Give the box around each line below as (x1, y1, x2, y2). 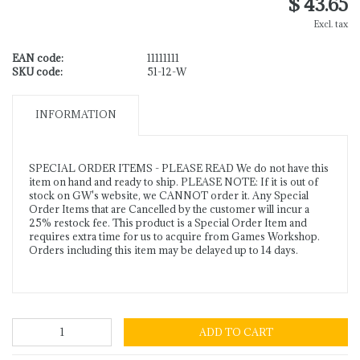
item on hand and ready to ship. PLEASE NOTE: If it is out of (29, 175, 318, 189)
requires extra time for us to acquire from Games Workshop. (29, 230, 320, 243)
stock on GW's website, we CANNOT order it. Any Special (29, 189, 309, 202)
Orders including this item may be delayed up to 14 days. (29, 243, 298, 257)
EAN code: (12, 51, 63, 65)
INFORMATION (35, 108, 117, 121)
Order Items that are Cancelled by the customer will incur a (29, 202, 309, 216)
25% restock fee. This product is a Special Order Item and (29, 216, 307, 230)
